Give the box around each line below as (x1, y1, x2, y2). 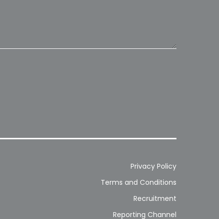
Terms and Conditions (101, 177, 176, 188)
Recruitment (133, 194, 176, 204)
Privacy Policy (131, 161, 176, 172)
